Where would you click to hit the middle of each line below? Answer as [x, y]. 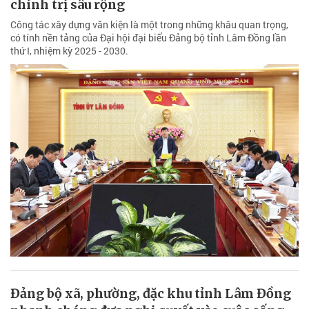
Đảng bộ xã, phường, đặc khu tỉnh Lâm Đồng [151, 293]
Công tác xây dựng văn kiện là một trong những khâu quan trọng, [149, 25]
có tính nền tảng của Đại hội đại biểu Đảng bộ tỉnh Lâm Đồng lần [148, 38]
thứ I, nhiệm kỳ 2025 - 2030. [69, 51]
